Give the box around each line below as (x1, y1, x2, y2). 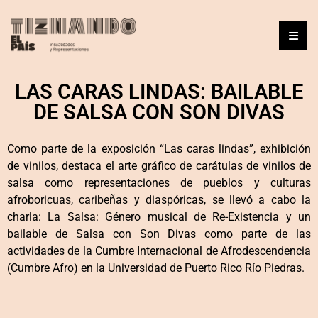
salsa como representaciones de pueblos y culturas (7, 176, 311, 190)
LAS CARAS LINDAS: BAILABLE (15, 79, 303, 104)
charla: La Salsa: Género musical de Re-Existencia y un (7, 210, 311, 224)
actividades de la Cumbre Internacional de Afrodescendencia (7, 244, 311, 258)
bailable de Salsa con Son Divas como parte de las (7, 227, 311, 241)
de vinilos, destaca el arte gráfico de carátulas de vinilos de (7, 159, 311, 172)
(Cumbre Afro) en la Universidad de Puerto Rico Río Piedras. (7, 261, 305, 275)
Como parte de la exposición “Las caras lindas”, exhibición (7, 142, 311, 155)
